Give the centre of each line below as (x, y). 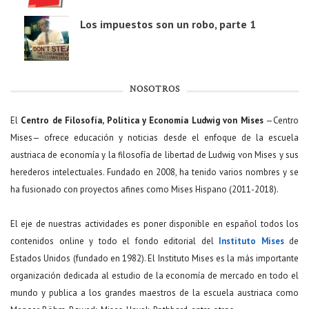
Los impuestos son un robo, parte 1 (168, 24)
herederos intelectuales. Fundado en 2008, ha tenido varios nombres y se (154, 172)
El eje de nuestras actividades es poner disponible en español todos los (154, 224)
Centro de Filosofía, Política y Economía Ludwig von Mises (142, 121)
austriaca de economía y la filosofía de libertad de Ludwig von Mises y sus (154, 155)
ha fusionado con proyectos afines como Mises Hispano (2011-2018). (145, 190)
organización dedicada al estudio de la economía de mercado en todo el (154, 276)
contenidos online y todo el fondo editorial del (114, 241)
